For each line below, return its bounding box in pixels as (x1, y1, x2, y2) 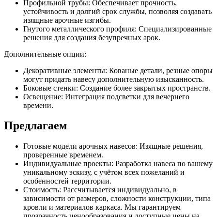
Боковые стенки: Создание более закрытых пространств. (23, 83, 211, 92)
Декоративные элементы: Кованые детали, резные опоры (23, 66, 213, 75)
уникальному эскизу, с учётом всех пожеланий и (23, 168, 185, 177)
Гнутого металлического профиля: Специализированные (23, 24, 212, 33)
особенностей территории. (23, 177, 111, 186)
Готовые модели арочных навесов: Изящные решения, (23, 142, 203, 151)
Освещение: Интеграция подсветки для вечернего (23, 92, 189, 101)
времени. (23, 101, 53, 109)
